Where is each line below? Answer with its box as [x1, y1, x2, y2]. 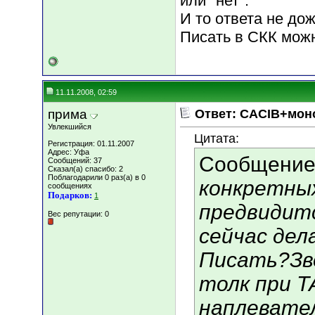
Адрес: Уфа [48, 148, 89, 156]
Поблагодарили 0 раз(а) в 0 [48, 173, 146, 181]
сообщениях [48, 181, 92, 190]
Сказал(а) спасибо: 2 [48, 165, 123, 173]
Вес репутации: [48, 210, 105, 218]
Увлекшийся [48, 122, 91, 131]
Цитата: [194, 131, 239, 146]
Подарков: [48, 190, 92, 200]
